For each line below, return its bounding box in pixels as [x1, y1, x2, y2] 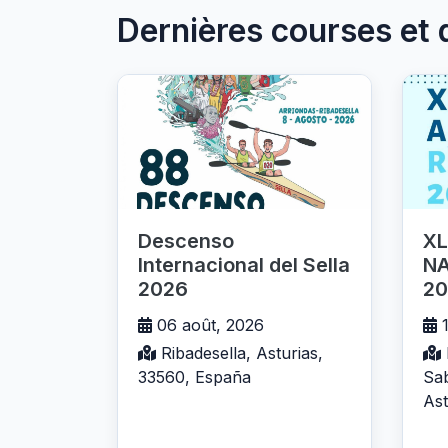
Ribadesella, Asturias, [156, 343, 323, 364]
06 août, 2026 [152, 315, 264, 336]
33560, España [138, 367, 251, 388]
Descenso [138, 229, 234, 254]
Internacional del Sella [138, 253, 350, 278]
